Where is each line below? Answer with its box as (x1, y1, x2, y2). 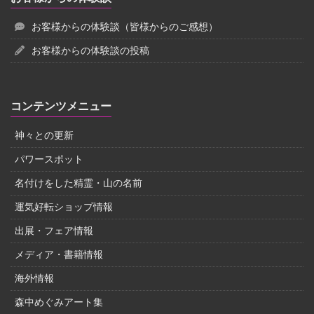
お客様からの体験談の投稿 (32, 44, 149, 56)
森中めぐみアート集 (15, 296, 103, 308)
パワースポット (15, 153, 83, 165)
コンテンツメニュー (11, 99, 111, 113)
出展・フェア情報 (15, 224, 93, 236)
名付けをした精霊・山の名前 (15, 177, 142, 189)
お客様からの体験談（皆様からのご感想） (32, 20, 218, 32)
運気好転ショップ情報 (15, 200, 113, 212)
